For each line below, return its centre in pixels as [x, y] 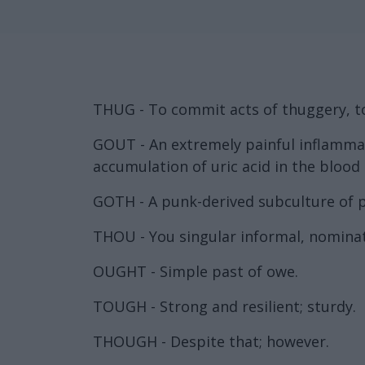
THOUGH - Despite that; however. [211, 341]
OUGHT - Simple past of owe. [196, 271]
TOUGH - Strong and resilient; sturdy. [224, 306]
